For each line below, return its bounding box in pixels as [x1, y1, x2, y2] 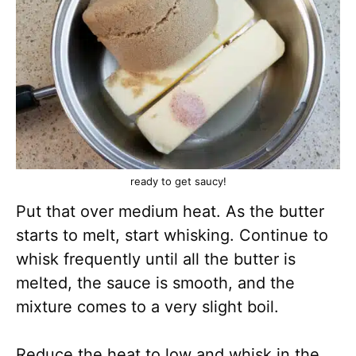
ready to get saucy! [130, 175, 226, 188]
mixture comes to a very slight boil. [16, 297, 279, 316]
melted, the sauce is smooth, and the [16, 273, 295, 292]
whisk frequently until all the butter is [16, 250, 296, 269]
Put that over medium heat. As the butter [16, 202, 324, 221]
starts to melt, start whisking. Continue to [16, 226, 328, 245]
